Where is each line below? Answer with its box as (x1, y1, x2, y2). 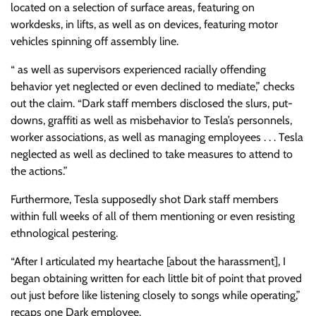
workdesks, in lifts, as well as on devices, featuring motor (11, 18, 278, 32)
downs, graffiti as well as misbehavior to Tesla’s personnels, (11, 114, 292, 128)
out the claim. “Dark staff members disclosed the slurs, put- (11, 97, 293, 111)
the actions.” (11, 164, 68, 178)
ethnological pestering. (11, 226, 118, 241)
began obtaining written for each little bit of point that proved (11, 272, 302, 286)
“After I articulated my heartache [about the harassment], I (11, 255, 286, 269)
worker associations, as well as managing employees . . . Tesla (11, 130, 303, 145)
